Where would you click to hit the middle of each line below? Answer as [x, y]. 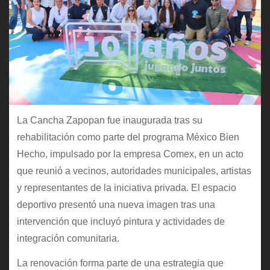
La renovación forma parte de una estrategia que [120, 263]
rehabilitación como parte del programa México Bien [128, 137]
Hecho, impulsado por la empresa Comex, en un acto [130, 154]
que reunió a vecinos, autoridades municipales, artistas [134, 171]
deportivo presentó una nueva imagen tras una [116, 205]
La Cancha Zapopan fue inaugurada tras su [109, 121]
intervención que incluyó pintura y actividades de [121, 222]
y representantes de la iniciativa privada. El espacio [126, 188]
